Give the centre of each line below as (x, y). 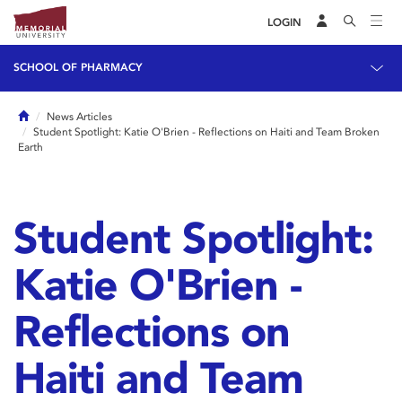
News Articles (79, 117)
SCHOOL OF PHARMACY (78, 67)
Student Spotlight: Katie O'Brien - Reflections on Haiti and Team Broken (206, 132)
